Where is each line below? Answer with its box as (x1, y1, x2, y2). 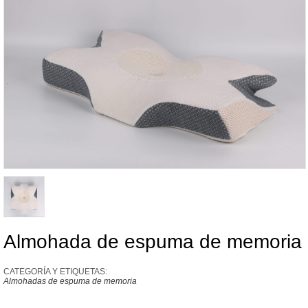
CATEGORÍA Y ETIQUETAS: (3, 266, 107, 276)
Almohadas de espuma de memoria (3, 276, 137, 286)
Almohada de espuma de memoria (3, 230, 302, 252)
